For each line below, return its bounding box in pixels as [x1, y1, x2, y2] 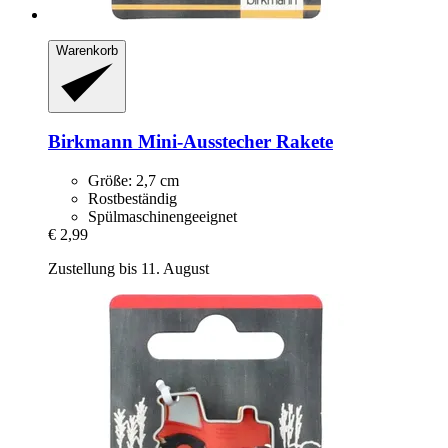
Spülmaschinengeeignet [88, 208, 237, 226]
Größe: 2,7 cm [88, 172, 179, 190]
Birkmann [48, 131, 133, 153]
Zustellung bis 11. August [48, 260, 209, 278]
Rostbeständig [88, 190, 177, 208]
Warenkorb [56, 43, 118, 59]
